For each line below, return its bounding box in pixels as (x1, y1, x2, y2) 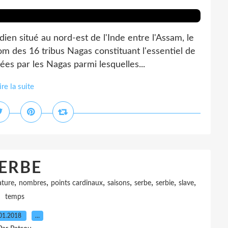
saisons (107, 180, 130, 187)
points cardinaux (50, 180, 103, 187)
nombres (18, 180, 46, 187)
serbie (155, 180, 174, 187)
